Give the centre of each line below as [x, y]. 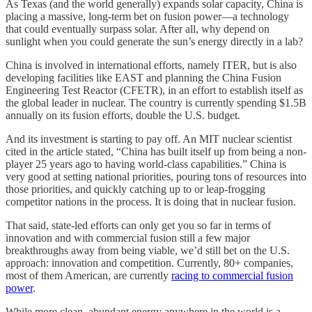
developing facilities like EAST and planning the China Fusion [143, 77]
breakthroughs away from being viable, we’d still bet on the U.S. [148, 250]
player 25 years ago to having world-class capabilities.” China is [146, 164]
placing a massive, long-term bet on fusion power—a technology [147, 16]
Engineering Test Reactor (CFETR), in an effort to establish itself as [154, 90]
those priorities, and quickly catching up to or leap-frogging [135, 189]
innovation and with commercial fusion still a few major [128, 237]
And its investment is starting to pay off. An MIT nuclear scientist [149, 139]
